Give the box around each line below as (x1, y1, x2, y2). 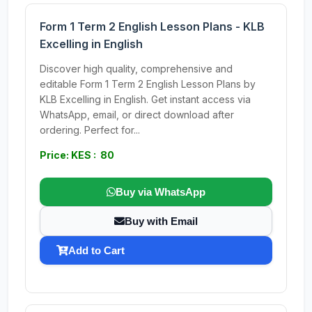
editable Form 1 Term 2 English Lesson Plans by (40, 78, 256, 90)
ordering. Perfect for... (40, 124, 140, 136)
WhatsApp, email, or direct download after (40, 109, 234, 120)
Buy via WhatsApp (116, 186, 205, 198)
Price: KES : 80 (40, 149, 114, 161)
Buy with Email (125, 215, 198, 227)
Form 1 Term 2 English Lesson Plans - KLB (40, 19, 265, 33)
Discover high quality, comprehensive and (40, 63, 233, 75)
